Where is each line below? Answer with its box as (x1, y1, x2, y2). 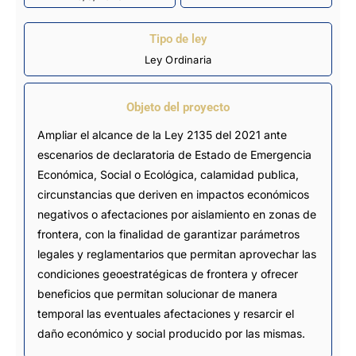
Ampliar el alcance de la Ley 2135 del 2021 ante (37, 127, 287, 141)
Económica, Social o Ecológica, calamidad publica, (37, 167, 299, 181)
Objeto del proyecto (126, 99, 230, 114)
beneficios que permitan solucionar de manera (37, 286, 277, 300)
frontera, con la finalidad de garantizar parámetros (37, 226, 300, 241)
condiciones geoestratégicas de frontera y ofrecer (37, 266, 298, 281)
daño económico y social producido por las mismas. (37, 326, 305, 340)
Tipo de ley (149, 32, 207, 47)
